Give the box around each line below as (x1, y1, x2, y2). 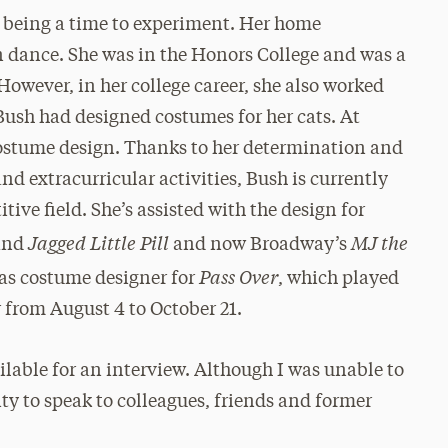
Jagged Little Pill (28, 228, 170, 255)
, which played (278, 269, 400, 288)
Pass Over (199, 262, 279, 289)
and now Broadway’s (173, 235, 348, 254)
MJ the (351, 228, 409, 255)
